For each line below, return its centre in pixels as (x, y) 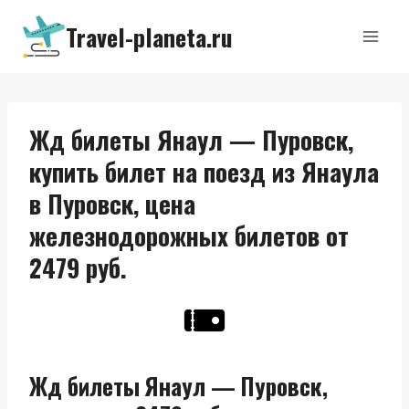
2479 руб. (78, 267)
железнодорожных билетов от (189, 236)
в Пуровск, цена (112, 204)
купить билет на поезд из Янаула (204, 172)
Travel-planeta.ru (149, 37)
